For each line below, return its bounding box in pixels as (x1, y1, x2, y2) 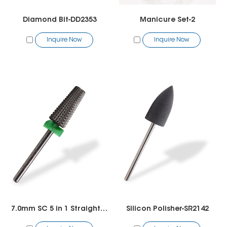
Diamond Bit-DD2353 (22, 16, 97, 24)
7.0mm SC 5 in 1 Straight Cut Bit (100, 205, 107, 213)
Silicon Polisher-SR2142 (126, 205, 209, 213)
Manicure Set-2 (139, 16, 195, 24)
